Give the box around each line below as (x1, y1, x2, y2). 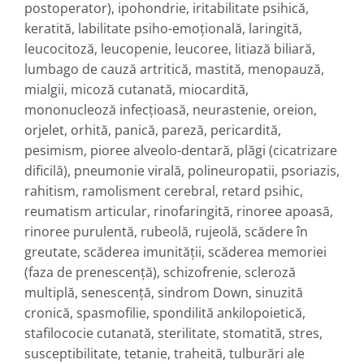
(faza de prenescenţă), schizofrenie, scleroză (24, 262, 296, 281)
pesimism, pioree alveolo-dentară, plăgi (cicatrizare (24, 141, 337, 159)
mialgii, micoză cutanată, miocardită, (24, 80, 249, 98)
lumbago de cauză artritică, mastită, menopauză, (24, 59, 324, 78)
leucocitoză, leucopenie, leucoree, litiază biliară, (24, 39, 315, 58)
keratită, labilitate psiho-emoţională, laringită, (24, 19, 302, 37)
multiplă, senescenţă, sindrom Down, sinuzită (24, 283, 303, 301)
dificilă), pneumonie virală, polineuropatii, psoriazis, (24, 161, 340, 180)
